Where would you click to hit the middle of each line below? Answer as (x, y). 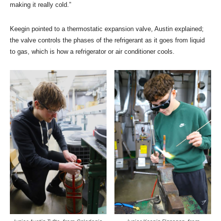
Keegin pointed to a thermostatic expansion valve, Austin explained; (107, 29)
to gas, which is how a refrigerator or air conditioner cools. (92, 51)
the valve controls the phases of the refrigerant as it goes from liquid (107, 40)
